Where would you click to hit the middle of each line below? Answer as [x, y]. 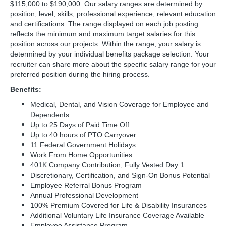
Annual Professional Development [85, 195]
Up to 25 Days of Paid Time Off [80, 125]
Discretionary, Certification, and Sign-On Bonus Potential [121, 175]
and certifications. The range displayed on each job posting [104, 24]
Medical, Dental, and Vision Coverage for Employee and [120, 104]
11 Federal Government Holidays [83, 145]
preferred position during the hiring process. [81, 74]
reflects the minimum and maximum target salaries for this [103, 34]
